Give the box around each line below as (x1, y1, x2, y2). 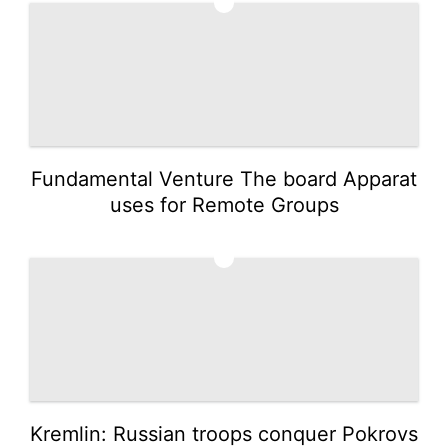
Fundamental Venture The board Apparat (31, 166, 417, 191)
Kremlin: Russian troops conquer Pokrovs (30, 421, 418, 446)
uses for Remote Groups (109, 192, 339, 217)
